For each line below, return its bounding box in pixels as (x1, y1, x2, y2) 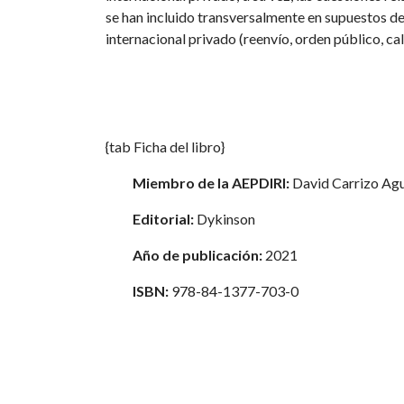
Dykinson (194, 210, 255, 227)
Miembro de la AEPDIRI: (133, 174, 289, 191)
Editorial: (133, 210, 194, 227)
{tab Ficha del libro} (106, 138, 225, 155)
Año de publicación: (133, 246, 262, 263)
